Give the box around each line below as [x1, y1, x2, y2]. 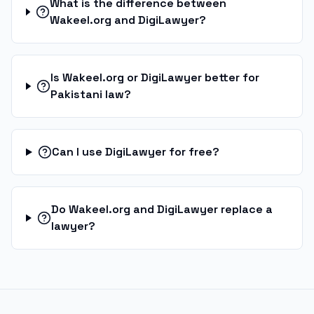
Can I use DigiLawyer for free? [51, 144, 219, 159]
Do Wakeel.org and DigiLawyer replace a [50, 202, 273, 217]
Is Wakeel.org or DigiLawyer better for [50, 70, 259, 85]
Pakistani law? [50, 87, 131, 102]
